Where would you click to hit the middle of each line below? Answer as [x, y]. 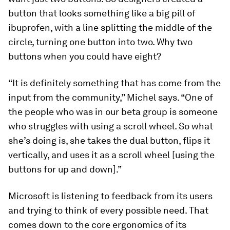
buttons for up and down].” [65, 169]
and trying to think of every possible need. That [108, 210]
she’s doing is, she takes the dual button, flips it [109, 141]
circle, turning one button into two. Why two [100, 42]
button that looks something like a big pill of [102, 13]
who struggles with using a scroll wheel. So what [111, 126]
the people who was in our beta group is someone [113, 112]
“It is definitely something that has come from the [114, 83]
